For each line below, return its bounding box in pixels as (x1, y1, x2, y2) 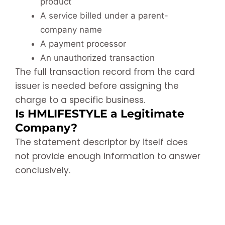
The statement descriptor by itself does (15, 136, 188, 148)
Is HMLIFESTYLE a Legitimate (15, 106, 184, 121)
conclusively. (15, 164, 70, 176)
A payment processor (40, 38, 126, 49)
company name (40, 24, 102, 35)
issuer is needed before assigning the (15, 79, 179, 92)
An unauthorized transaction (40, 52, 155, 63)
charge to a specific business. (15, 93, 145, 106)
